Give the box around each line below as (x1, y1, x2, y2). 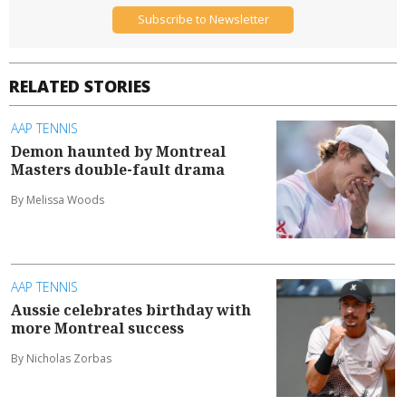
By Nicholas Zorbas (11, 350, 111, 366)
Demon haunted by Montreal (11, 140, 226, 161)
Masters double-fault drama (11, 159, 225, 179)
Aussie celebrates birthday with (11, 299, 251, 320)
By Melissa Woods (11, 191, 104, 208)
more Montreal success (11, 317, 184, 338)
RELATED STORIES (9, 74, 150, 97)
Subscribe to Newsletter (137, 11, 269, 28)
